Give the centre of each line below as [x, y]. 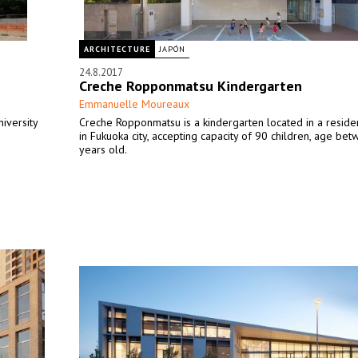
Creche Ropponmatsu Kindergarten [191, 86]
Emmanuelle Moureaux [134, 104]
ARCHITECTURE [117, 49]
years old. [103, 149]
